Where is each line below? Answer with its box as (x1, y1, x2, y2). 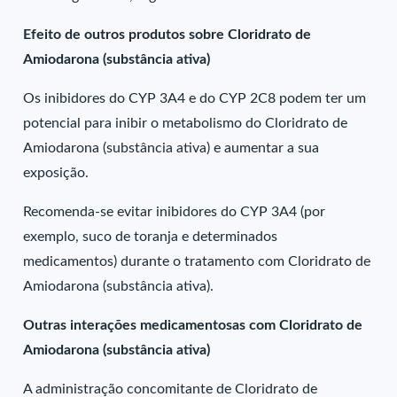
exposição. (23, 166, 90, 180)
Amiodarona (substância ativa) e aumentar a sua (23, 141, 320, 155)
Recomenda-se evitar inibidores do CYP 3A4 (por (23, 205, 326, 219)
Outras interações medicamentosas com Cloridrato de (23, 318, 363, 332)
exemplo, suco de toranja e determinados (23, 230, 278, 244)
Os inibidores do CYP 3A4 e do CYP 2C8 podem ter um (23, 91, 367, 105)
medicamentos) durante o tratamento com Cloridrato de (23, 254, 371, 269)
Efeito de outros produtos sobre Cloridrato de (23, 27, 312, 42)
